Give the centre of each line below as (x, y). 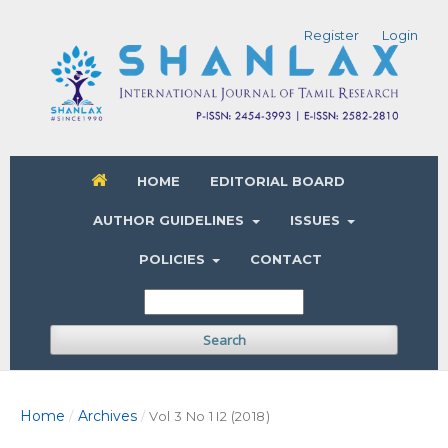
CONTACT (286, 259)
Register (331, 35)
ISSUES (316, 220)
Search (224, 340)
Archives (107, 416)
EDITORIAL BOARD (277, 181)
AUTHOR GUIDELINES (171, 220)
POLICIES (173, 259)
